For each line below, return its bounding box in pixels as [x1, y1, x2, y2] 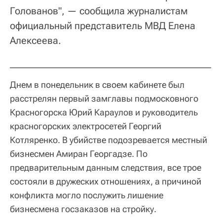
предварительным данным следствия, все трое [10, 162, 201, 173]
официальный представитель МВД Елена [10, 20, 195, 32]
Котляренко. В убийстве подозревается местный [10, 135, 207, 146]
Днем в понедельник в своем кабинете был [10, 79, 184, 90]
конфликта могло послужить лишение [10, 190, 163, 201]
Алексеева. [10, 35, 61, 47]
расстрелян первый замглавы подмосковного [10, 93, 198, 104]
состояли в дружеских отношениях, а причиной [10, 176, 201, 187]
